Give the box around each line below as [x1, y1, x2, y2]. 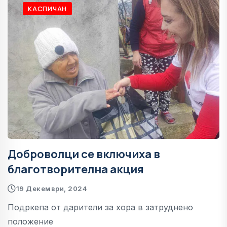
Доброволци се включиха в [8, 146, 160, 162]
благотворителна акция [8, 161, 144, 177]
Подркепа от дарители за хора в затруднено [8, 202, 193, 212]
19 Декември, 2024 [16, 184, 88, 193]
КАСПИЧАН [28, 4, 67, 13]
